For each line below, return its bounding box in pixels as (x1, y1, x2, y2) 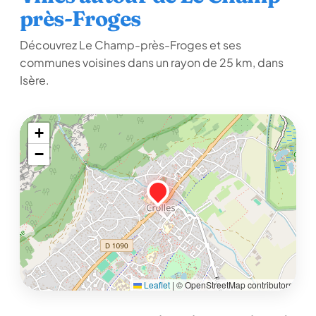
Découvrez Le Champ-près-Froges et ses (20, 37, 241, 52)
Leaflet (142, 279, 170, 291)
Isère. (20, 73, 49, 87)
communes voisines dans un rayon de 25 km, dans (20, 55, 284, 70)
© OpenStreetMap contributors (174, 279, 293, 291)
